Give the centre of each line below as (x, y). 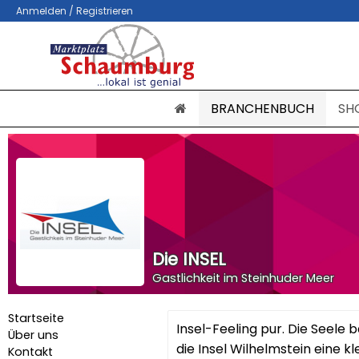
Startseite (36, 318)
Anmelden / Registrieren (75, 10)
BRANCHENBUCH (262, 109)
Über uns (33, 335)
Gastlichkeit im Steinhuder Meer (243, 278)
